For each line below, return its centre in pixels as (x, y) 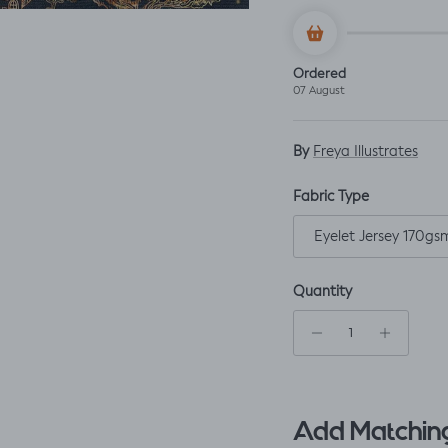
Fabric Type (331, 197)
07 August (319, 91)
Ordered (320, 74)
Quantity (323, 292)
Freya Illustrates (366, 152)
